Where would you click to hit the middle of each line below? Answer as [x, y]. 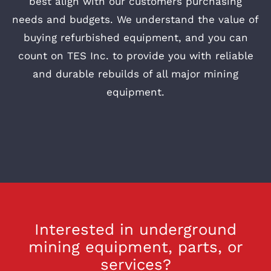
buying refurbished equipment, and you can [135, 38]
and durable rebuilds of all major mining [135, 74]
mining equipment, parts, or [135, 247]
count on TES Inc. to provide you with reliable [135, 56]
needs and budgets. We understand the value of [135, 20]
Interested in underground [135, 229]
